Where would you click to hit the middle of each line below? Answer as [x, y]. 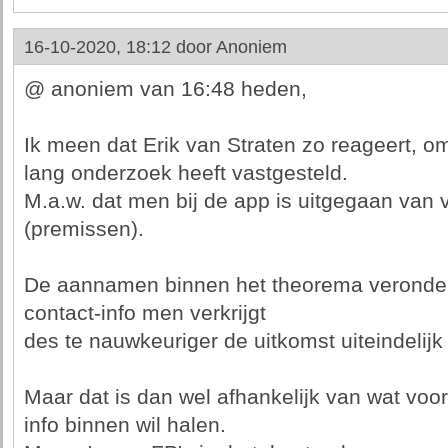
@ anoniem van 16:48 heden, [165, 89]
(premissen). [83, 229]
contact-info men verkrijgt [144, 313]
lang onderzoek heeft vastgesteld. [185, 173]
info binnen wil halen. [124, 425]
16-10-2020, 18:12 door [119, 47]
